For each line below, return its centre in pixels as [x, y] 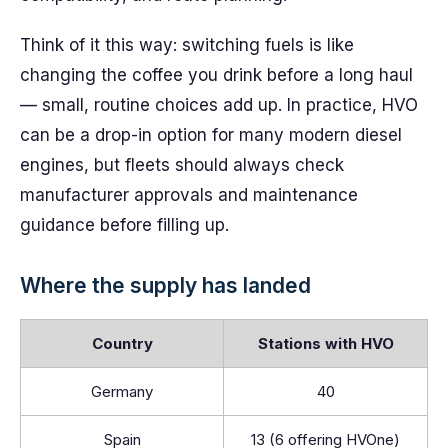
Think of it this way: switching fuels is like [187, 45]
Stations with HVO [325, 343]
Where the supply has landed [165, 285]
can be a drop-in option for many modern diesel [211, 135]
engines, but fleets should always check [182, 165]
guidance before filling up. [124, 225]
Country [122, 343]
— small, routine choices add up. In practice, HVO [219, 105]
